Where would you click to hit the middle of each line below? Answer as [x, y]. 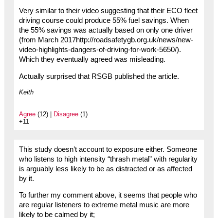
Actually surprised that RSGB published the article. [99, 76]
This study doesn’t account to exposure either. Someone [108, 149]
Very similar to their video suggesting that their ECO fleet [108, 11]
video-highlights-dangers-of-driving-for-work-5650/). [100, 50]
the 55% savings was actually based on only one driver [106, 30]
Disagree [66, 114]
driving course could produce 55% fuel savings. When [104, 21]
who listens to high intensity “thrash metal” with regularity [108, 159]
